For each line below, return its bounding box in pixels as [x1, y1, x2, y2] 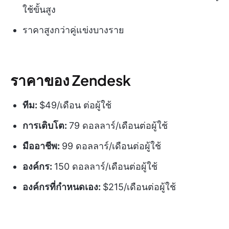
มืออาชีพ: [22, 140, 62, 151]
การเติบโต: [22, 120, 69, 131]
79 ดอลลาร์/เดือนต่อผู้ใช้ [69, 120, 168, 131]
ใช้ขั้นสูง [22, 4, 56, 15]
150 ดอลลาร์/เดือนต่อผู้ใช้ [54, 161, 157, 172]
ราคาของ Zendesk [10, 71, 131, 89]
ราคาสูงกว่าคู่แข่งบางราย [22, 24, 124, 35]
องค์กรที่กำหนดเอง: [22, 181, 103, 192]
